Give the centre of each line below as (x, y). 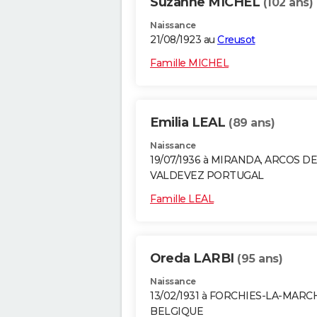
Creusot (236, 40)
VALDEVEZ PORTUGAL (207, 176)
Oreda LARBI (194, 259)
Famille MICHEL (189, 63)
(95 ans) (260, 259)
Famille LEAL (182, 199)
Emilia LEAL (189, 123)
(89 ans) (252, 123)
